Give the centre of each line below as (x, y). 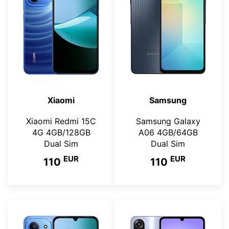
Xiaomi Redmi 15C (61, 121)
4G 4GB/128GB (61, 132)
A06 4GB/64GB (168, 132)
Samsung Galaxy (168, 121)
